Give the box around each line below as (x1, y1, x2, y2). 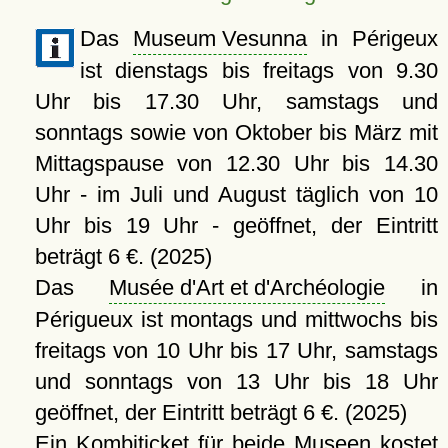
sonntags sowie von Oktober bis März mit (34, 120, 438, 146)
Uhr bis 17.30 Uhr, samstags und (34, 89, 438, 115)
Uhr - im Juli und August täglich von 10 (34, 182, 438, 208)
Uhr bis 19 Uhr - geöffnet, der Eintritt (34, 213, 438, 239)
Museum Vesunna (132, 26, 307, 52)
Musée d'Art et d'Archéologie (109, 275, 386, 301)
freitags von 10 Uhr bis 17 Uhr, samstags (34, 338, 438, 364)
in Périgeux (306, 26, 438, 52)
